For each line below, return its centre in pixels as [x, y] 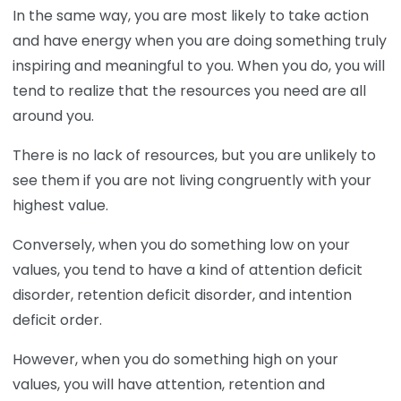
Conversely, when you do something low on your [181, 245]
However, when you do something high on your [175, 360]
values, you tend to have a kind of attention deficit [188, 270]
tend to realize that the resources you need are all [189, 91]
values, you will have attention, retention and [169, 385]
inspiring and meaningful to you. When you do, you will [199, 66]
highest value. [60, 206]
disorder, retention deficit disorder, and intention [182, 295]
